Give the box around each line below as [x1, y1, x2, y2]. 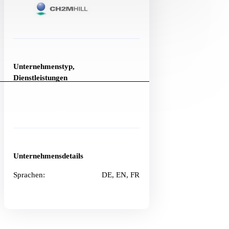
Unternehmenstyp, [13, 62, 75, 71]
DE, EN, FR [102, 171, 140, 179]
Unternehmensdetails [13, 152, 84, 161]
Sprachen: [13, 171, 45, 179]
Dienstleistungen [13, 74, 68, 82]
